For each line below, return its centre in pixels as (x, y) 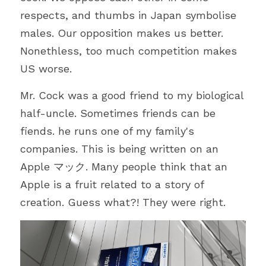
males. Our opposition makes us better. (122, 33)
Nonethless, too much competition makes (129, 50)
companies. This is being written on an (119, 148)
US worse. (46, 68)
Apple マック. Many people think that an (124, 166)
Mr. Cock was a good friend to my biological (132, 95)
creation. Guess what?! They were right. (123, 202)
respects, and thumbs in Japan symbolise (128, 15)
